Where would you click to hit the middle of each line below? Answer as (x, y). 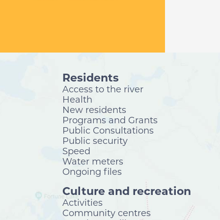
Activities (82, 203)
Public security (95, 141)
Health (77, 99)
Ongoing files (92, 172)
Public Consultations (108, 130)
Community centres (107, 213)
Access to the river (103, 89)
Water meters (93, 161)
